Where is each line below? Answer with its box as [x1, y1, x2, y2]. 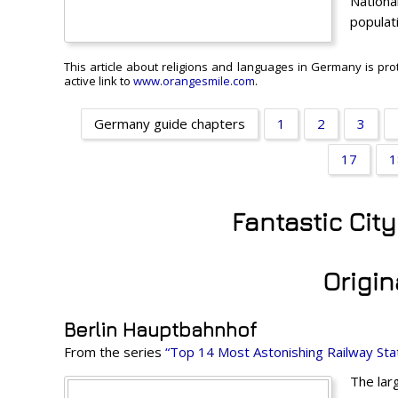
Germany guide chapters [93, 115, 245, 133]
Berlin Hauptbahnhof [64, 317, 257, 341]
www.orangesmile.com [133, 73, 255, 90]
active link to [64, 73, 133, 90]
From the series [64, 342, 165, 361]
